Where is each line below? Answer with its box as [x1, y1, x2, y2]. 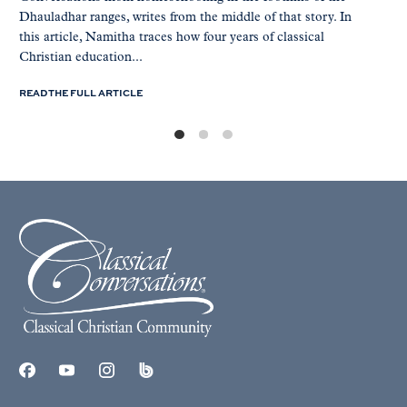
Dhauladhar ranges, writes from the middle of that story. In [18, 10, 352, 25]
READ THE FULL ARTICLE [18, 84, 143, 99]
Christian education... [18, 50, 143, 65]
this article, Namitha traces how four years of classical [18, 30, 324, 45]
